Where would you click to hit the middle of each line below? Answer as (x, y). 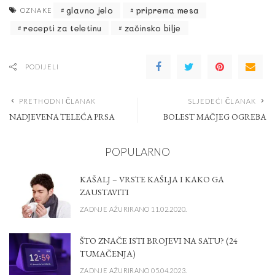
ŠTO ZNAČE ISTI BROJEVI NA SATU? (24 (159, 240)
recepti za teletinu (63, 28)
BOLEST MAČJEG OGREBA (215, 116)
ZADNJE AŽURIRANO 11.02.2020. (134, 209)
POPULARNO (137, 152)
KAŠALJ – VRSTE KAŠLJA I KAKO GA (152, 179)
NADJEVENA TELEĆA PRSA (62, 116)
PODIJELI (42, 66)
